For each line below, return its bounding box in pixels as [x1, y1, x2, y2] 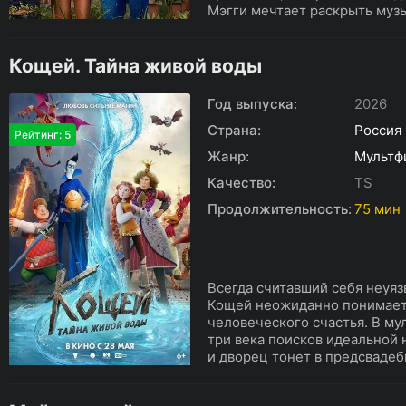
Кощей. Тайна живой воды [9, 54, 262, 77]
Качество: [208, 174, 275, 191]
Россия [354, 121, 401, 139]
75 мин [354, 200, 401, 217]
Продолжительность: [208, 200, 352, 217]
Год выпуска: [208, 95, 297, 112]
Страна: [208, 121, 261, 139]
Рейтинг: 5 [14, 128, 71, 141]
